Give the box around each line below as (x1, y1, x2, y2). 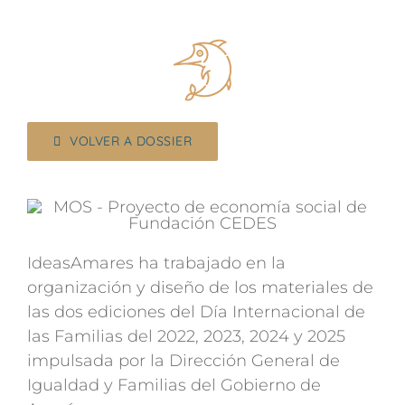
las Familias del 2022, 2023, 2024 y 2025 (27, 326, 345, 346)
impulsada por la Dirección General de (27, 351, 340, 371)
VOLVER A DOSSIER (70, 133, 193, 149)
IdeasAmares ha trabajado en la (27, 253, 286, 273)
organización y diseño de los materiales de (27, 278, 373, 297)
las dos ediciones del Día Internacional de (27, 302, 365, 322)
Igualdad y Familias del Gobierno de (27, 375, 321, 395)
